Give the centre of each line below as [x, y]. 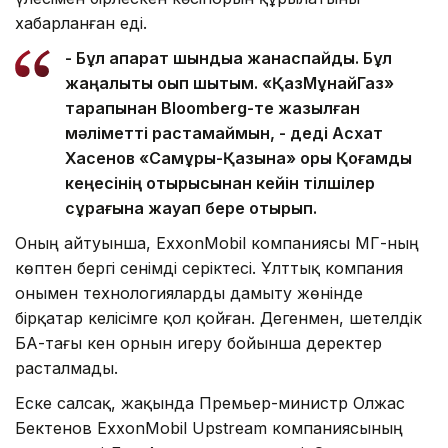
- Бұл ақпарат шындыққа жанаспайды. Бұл [228, 57]
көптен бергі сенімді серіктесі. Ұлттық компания [209, 267]
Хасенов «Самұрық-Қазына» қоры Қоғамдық [238, 157]
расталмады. [66, 367]
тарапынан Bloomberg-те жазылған [212, 107]
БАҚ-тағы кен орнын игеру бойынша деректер [198, 342]
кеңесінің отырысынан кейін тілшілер [220, 182]
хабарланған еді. [81, 22]
